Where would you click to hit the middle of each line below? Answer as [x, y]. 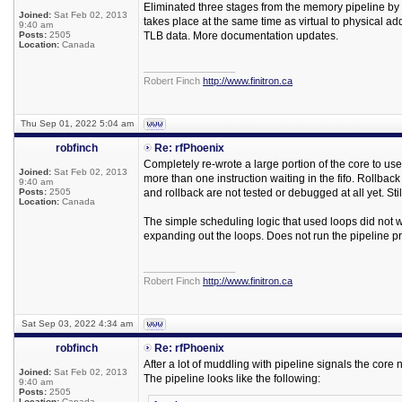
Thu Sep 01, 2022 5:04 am [77, 123]
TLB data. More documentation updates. [241, 36]
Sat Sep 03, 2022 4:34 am [77, 323]
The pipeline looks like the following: [232, 379]
